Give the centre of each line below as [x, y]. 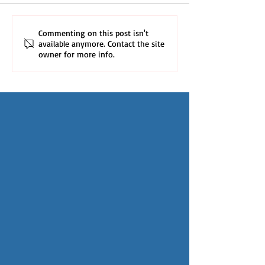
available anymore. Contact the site [101, 44]
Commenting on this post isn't [93, 33]
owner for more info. [77, 54]
